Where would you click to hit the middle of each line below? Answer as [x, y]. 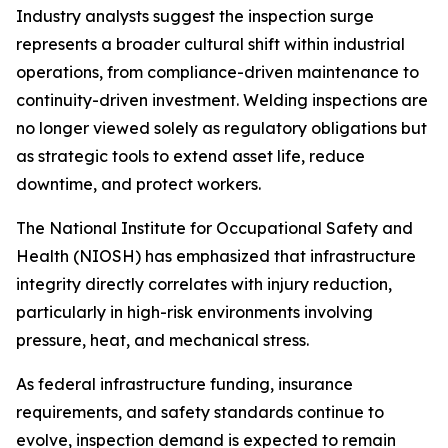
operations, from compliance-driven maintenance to [217, 72]
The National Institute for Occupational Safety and [214, 228]
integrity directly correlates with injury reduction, [204, 284]
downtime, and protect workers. [138, 184]
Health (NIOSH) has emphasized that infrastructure [216, 256]
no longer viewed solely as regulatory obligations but [221, 128]
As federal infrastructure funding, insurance [184, 384]
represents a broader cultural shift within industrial [210, 44]
